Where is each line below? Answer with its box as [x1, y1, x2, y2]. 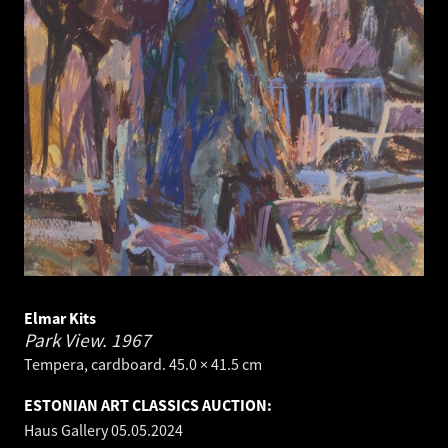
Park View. [24, 328, 111, 353]
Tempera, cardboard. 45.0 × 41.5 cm [24, 354, 262, 375]
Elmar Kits [24, 308, 96, 329]
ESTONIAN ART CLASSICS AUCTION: [24, 395, 272, 416]
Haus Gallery [24, 420, 111, 441]
